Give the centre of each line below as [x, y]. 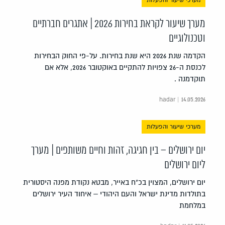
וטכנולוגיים [187, 38]
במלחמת [192, 205]
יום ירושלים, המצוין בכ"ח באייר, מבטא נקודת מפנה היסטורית [114, 182]
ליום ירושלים [185, 165]
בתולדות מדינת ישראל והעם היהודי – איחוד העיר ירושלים [119, 194]
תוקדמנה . [190, 79]
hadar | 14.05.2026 [182, 99]
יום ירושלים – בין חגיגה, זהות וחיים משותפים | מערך [118, 150]
